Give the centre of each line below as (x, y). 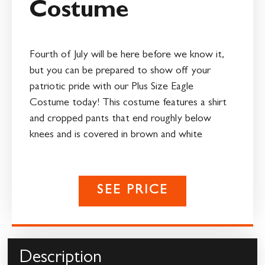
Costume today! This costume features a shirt (128, 103)
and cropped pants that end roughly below (120, 119)
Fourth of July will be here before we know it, (127, 55)
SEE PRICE (132, 191)
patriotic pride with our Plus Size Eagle (112, 87)
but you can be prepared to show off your (120, 71)
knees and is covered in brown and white (116, 135)
